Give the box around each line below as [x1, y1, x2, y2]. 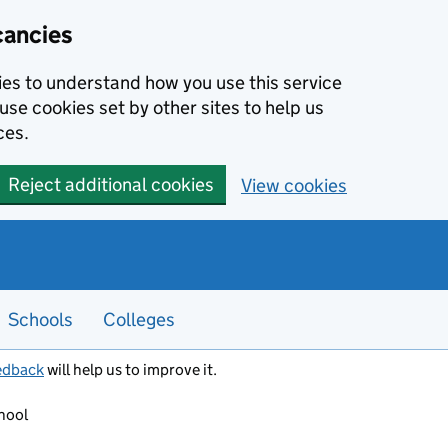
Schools [8, 308, 73, 331]
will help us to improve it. [44, 360, 217, 379]
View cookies [241, 173, 347, 197]
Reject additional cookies [8, 173, 214, 196]
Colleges [103, 308, 175, 331]
